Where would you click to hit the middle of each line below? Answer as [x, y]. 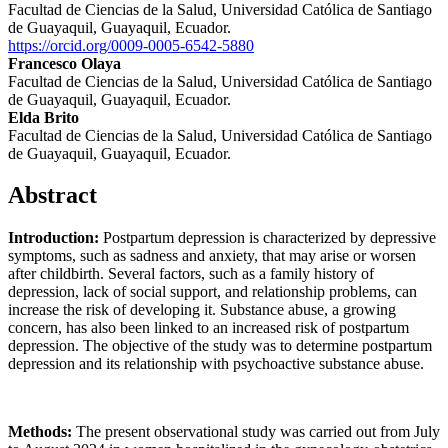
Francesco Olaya [64, 63]
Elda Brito [43, 117]
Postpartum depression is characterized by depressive [267, 238]
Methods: [42, 432]
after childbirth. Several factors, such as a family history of [191, 274]
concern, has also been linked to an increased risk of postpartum [208, 328]
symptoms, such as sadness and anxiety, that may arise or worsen [212, 256]
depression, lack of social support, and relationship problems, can [212, 292]
